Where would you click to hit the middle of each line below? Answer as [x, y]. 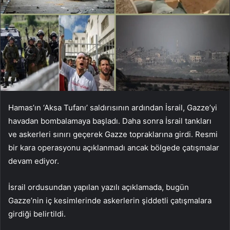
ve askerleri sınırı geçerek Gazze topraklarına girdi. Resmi [113, 134]
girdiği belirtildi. [37, 214]
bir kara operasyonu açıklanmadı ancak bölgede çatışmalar [114, 147]
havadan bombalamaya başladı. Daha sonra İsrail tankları [110, 121]
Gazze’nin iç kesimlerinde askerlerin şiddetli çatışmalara [110, 200]
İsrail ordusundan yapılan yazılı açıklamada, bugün [99, 187]
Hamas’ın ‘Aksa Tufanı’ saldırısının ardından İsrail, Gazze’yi [113, 107]
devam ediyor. [34, 161]
